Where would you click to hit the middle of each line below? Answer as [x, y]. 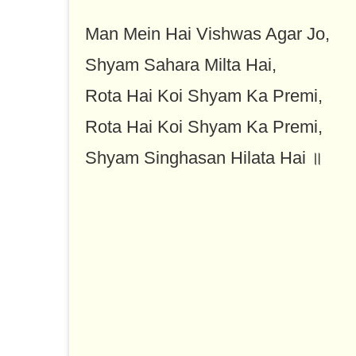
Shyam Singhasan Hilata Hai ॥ [204, 158]
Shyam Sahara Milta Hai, [181, 65]
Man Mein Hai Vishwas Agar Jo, [207, 34]
